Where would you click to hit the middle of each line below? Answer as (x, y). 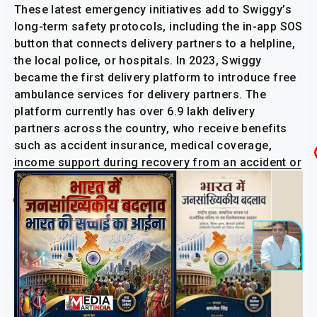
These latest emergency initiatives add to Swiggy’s (153, 9)
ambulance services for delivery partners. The (140, 94)
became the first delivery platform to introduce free (155, 77)
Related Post (62, 198)
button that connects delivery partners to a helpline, (155, 43)
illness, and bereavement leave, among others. (142, 179)
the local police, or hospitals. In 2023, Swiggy (138, 60)
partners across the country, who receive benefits (151, 128)
